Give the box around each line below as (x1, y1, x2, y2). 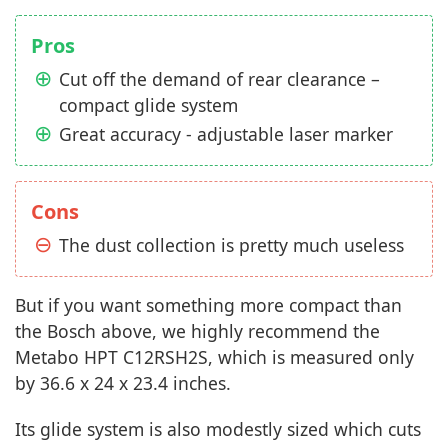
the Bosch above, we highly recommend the (15, 318, 380, 343)
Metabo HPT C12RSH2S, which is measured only (15, 344, 414, 369)
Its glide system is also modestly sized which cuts (15, 416, 421, 441)
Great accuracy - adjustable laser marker (59, 121, 393, 146)
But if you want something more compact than (15, 292, 402, 317)
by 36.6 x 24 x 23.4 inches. (15, 370, 231, 395)
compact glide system (59, 92, 238, 117)
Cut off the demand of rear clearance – (59, 66, 380, 91)
